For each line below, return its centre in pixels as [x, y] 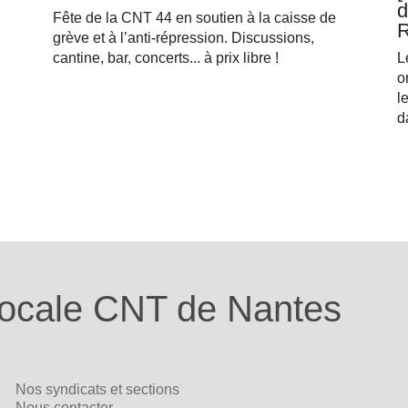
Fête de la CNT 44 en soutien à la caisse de [195, 18]
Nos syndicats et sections [98, 390]
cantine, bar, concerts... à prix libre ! [166, 58]
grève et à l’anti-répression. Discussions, [184, 38]
